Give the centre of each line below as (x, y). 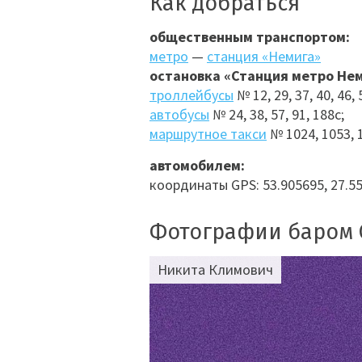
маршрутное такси (208, 134)
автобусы (179, 114)
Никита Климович (215, 269)
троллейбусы (192, 95)
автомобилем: (197, 165)
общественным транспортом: (250, 37)
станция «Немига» (264, 56)
